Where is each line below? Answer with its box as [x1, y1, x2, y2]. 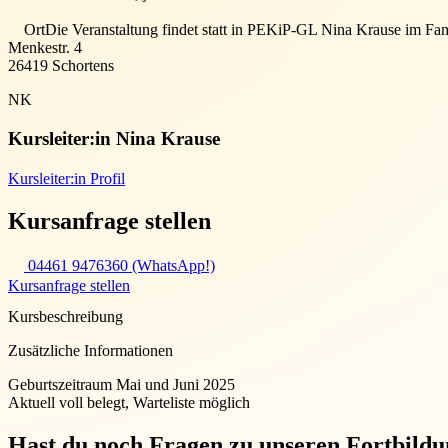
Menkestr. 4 [8, 38, 82, 56]
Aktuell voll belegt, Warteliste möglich [8, 394, 250, 412]
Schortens [48, 56, 114, 74]
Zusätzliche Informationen [8, 342, 173, 360]
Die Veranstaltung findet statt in [45, 20, 243, 38]
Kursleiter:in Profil [8, 170, 125, 188]
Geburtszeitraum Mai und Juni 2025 [8, 376, 235, 394]
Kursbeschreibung [8, 308, 123, 326]
